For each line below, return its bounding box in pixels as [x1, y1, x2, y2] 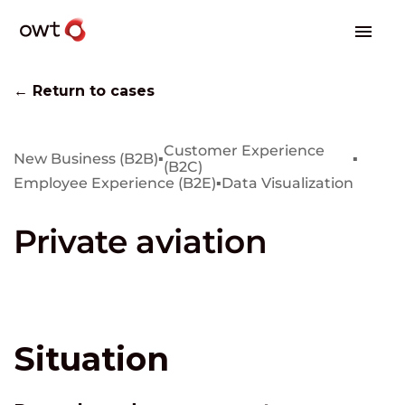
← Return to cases [14, 82, 155, 99]
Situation [14, 339, 169, 379]
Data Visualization [221, 174, 353, 192]
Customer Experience [164, 142, 325, 159]
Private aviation [14, 221, 268, 261]
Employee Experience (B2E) [14, 174, 216, 192]
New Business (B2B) [14, 150, 158, 167]
